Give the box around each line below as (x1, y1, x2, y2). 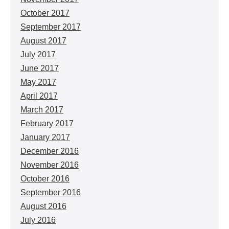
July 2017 (20, 50, 56, 59)
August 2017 (20, 36, 66, 45)
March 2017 (20, 105, 63, 114)
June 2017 (20, 64, 59, 73)
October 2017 (20, 9, 70, 17)
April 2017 (20, 91, 58, 100)
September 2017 (20, 22, 81, 31)
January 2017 (20, 133, 70, 142)
